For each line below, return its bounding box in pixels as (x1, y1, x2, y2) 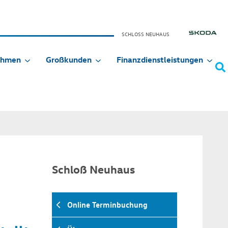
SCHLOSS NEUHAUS (122, 30, 166, 38)
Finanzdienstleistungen (117, 54, 203, 65)
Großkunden (46, 54, 92, 65)
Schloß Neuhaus (52, 162, 135, 176)
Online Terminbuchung (67, 199, 148, 210)
